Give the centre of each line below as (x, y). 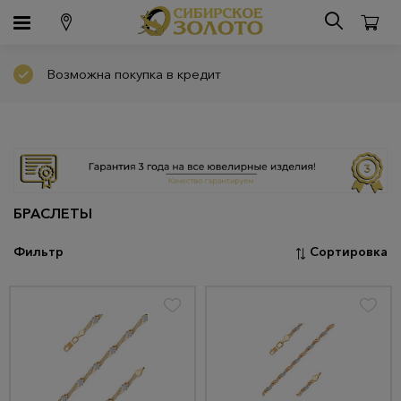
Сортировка (349, 252)
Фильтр (38, 252)
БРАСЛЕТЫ (53, 213)
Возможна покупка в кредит (134, 74)
